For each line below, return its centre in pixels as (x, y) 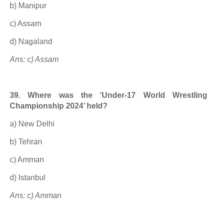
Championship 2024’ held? (59, 106)
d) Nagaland (31, 41)
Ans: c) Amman (36, 195)
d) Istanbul (28, 178)
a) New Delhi (32, 124)
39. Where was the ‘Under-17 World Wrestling (108, 95)
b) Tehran (26, 142)
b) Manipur (28, 6)
